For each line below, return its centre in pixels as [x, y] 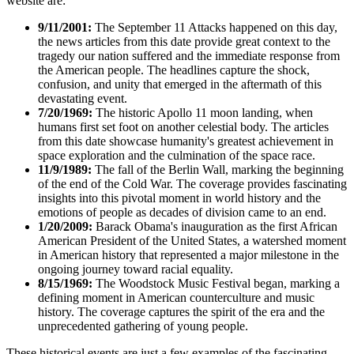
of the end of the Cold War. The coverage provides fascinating [192, 183]
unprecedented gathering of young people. [143, 326]
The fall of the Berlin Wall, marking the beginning [218, 169]
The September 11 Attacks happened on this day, [215, 27]
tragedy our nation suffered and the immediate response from [189, 55]
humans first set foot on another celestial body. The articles [183, 126]
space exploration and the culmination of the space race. [177, 155]
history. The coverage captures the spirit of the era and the [181, 311]
